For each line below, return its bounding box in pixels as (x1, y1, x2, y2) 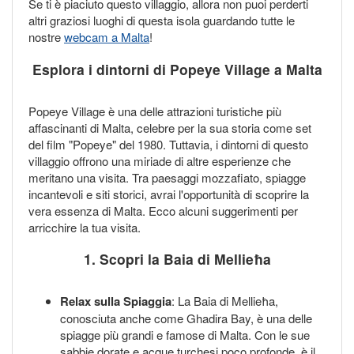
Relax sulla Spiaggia (60, 292, 171, 311)
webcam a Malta (64, 28, 149, 46)
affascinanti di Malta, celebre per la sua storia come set (28, 119, 311, 136)
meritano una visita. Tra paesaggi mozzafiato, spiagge (28, 168, 306, 186)
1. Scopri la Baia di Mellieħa (83, 249, 271, 269)
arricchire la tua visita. (28, 218, 141, 235)
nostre (28, 28, 64, 46)
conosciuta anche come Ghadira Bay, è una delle (60, 310, 312, 327)
